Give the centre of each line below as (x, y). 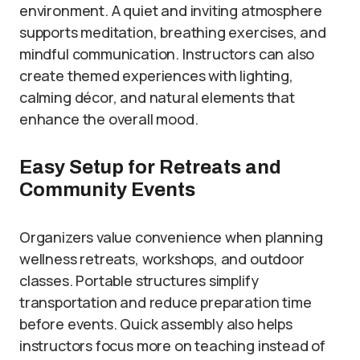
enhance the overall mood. (109, 119)
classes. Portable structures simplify (139, 280)
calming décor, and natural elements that (157, 97)
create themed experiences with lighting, (156, 76)
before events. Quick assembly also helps (156, 324)
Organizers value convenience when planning (171, 237)
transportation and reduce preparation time (166, 302)
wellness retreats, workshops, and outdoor (162, 259)
